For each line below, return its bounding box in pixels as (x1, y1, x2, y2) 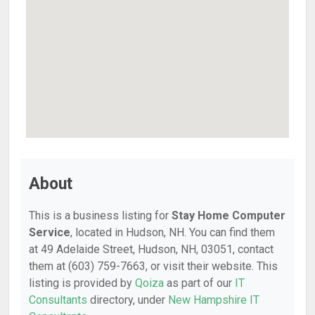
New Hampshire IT (168, 293, 259, 307)
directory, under (87, 293, 168, 307)
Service (29, 226, 70, 239)
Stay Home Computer (172, 209, 285, 222)
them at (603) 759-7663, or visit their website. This (29, 259, 278, 273)
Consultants (29, 293, 87, 307)
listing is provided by (29, 276, 135, 290)
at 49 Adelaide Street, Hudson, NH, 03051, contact (29, 243, 274, 256)
